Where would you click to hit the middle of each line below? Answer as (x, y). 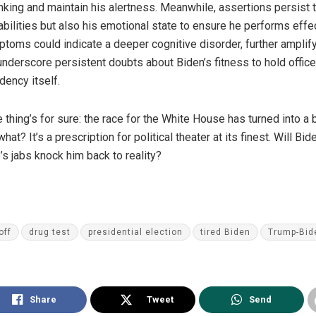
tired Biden (225, 232)
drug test (50, 232)
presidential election (135, 232)
